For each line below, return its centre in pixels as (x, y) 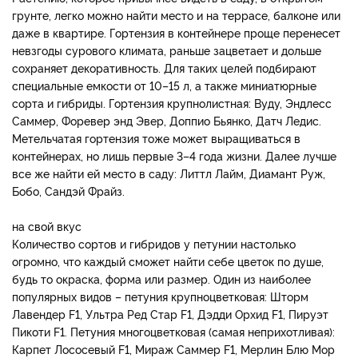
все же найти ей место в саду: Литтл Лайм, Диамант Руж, (169, 173)
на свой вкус (47, 226)
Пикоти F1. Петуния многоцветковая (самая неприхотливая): (173, 332)
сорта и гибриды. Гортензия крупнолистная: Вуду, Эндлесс (172, 103)
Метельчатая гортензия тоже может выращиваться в (156, 138)
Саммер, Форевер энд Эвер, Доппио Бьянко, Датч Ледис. (167, 121)
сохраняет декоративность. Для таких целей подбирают (164, 68)
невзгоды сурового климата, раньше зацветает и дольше (167, 50)
